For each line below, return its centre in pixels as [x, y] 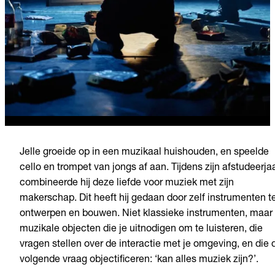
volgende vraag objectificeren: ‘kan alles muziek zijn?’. [139, 261]
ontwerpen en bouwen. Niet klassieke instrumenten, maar [146, 215]
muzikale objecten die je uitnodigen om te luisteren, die [141, 230]
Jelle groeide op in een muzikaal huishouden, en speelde [144, 153]
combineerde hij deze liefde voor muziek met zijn [127, 184]
